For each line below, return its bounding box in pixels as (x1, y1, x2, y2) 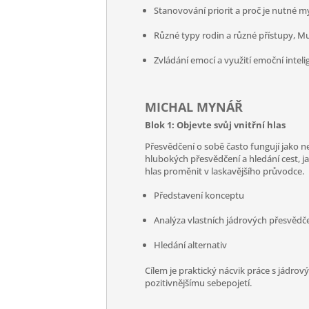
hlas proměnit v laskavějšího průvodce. (145, 165, 305, 177)
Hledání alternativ (154, 239, 228, 251)
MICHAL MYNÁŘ (145, 99, 243, 115)
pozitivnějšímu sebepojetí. (145, 277, 252, 289)
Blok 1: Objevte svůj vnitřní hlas (145, 119, 286, 131)
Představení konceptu (154, 189, 245, 201)
